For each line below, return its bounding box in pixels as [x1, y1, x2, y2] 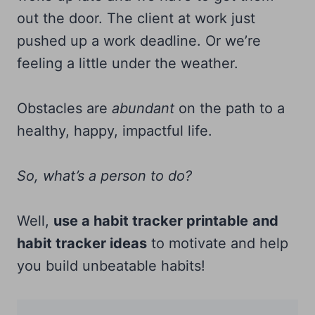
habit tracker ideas [17, 234, 147, 252]
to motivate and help [147, 234, 288, 252]
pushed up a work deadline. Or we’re [17, 32, 261, 49]
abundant [108, 99, 174, 117]
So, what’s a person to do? [17, 167, 192, 184]
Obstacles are [17, 99, 108, 117]
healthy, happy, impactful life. [17, 122, 212, 139]
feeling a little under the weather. [17, 54, 238, 72]
